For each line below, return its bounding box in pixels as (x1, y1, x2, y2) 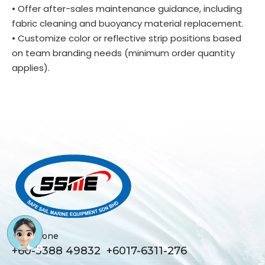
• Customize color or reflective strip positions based (12, 32, 241, 44)
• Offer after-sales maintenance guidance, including (12, 2, 242, 15)
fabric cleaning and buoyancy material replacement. (12, 17, 244, 30)
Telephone (12, 231, 59, 242)
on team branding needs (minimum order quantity (12, 47, 235, 59)
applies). (12, 62, 50, 74)
